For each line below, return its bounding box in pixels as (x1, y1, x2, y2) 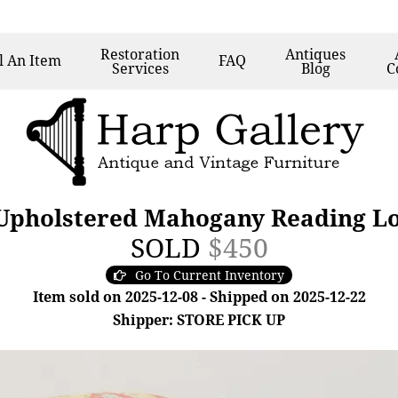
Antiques (285, 44, 346, 64)
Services (111, 59, 169, 78)
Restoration (100, 44, 180, 64)
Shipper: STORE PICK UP (113, 310, 285, 330)
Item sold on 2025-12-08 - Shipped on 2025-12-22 (32, 287, 366, 306)
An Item (7, 51, 62, 70)
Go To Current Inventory (135, 267, 284, 283)
